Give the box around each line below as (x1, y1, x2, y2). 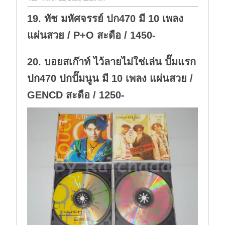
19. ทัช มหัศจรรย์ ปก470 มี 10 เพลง (27, 13, 184, 24)
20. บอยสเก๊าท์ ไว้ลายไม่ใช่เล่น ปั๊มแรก (27, 56, 196, 67)
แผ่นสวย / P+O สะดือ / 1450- (27, 29, 156, 41)
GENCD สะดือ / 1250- (27, 89, 125, 100)
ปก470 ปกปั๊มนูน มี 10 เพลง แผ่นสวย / (27, 72, 193, 84)
